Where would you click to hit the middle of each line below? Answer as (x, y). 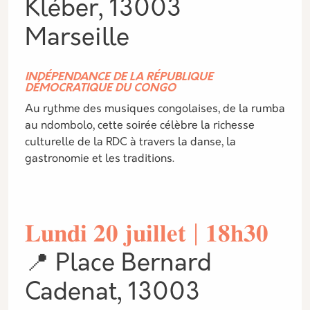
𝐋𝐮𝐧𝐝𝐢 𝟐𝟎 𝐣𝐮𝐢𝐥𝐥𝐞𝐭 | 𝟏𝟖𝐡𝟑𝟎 (147, 236)
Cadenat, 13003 (112, 294)
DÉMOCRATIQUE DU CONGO (100, 89)
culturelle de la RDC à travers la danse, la (130, 143)
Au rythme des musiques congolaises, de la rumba (155, 109)
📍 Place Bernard (118, 265)
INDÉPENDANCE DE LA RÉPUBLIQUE (119, 77)
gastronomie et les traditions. (101, 159)
